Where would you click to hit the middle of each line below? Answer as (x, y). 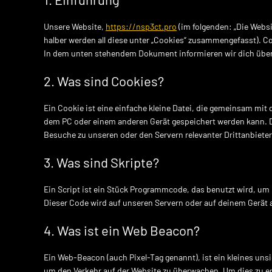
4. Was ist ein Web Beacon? (122, 230)
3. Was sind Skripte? (101, 162)
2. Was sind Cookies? (104, 81)
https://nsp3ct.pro (141, 26)
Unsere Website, (75, 26)
